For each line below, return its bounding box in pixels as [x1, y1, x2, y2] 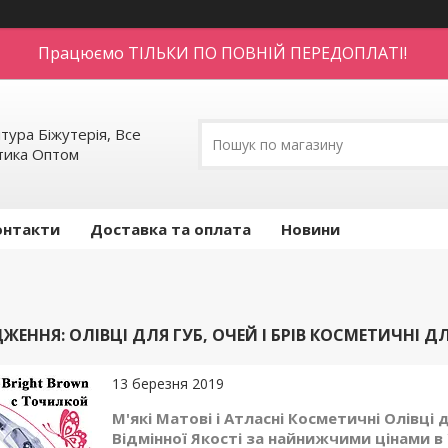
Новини [281, 219, 340, 239]
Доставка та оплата [90, 219, 251, 239]
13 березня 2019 [112, 374, 224, 393]
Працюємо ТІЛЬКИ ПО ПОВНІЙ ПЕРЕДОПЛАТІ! [37, 42, 411, 64]
